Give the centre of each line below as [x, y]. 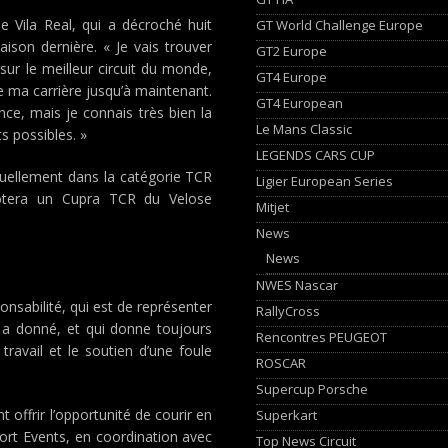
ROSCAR [281, 362]
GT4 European [300, 102]
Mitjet [273, 206]
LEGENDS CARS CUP [316, 154]
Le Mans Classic [304, 128]
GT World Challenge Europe [340, 24]
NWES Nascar [297, 284]
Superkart [287, 414]
